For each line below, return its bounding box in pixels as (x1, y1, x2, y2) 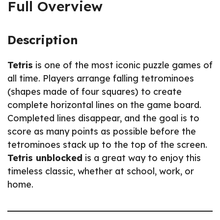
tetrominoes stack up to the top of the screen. (7, 138, 207, 150)
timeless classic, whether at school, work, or (7, 165, 194, 177)
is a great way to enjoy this (82, 152, 201, 164)
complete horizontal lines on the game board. (7, 99, 201, 110)
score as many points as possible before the (7, 125, 196, 137)
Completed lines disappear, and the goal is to (7, 112, 199, 124)
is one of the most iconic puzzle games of (33, 59, 213, 71)
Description (7, 32, 78, 47)
